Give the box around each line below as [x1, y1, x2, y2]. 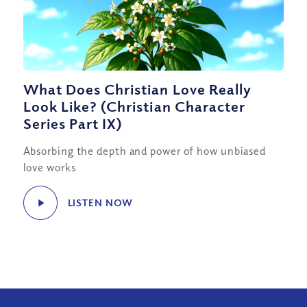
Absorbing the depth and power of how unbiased [23, 144, 267, 158]
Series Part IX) [23, 114, 123, 133]
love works [23, 160, 76, 175]
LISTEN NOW [67, 197, 133, 209]
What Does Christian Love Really [23, 80, 252, 99]
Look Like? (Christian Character [23, 97, 246, 116]
